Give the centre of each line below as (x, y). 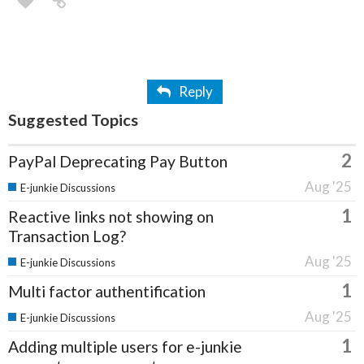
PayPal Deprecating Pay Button (118, 162)
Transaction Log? (67, 236)
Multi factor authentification (107, 292)
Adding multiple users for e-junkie (125, 347)
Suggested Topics (73, 120)
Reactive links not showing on (111, 217)
